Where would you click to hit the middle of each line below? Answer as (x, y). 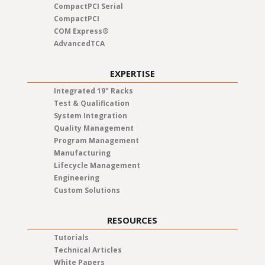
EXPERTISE (132, 73)
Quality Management (93, 128)
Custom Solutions (87, 190)
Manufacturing (82, 153)
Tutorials (71, 237)
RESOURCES (132, 220)
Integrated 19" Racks (93, 91)
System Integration (90, 115)
